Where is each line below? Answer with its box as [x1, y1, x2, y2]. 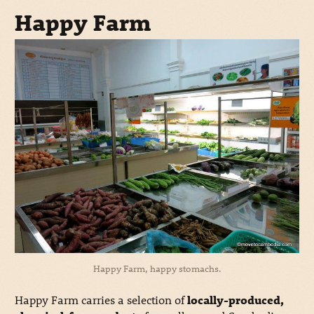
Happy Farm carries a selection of [14, 292, 187, 307]
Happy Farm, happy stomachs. [93, 261, 221, 274]
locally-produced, [186, 292, 284, 307]
